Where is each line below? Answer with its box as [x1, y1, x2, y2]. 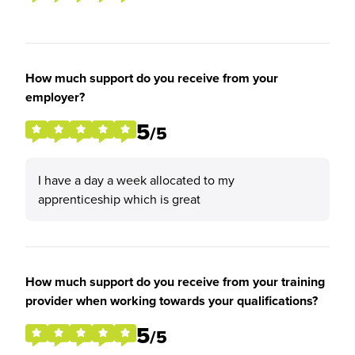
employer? [25, 88, 85, 106]
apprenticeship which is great [38, 190, 200, 208]
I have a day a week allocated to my [38, 171, 235, 189]
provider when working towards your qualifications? [25, 292, 318, 310]
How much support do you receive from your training [25, 273, 325, 291]
